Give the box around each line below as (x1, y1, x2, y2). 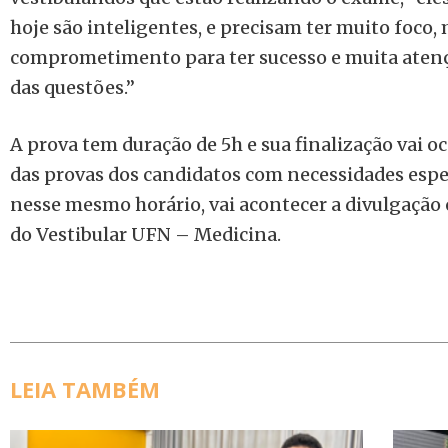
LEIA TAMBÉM (10, 374, 160, 404)
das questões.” (10, 76, 135, 99)
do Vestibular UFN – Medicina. (10, 223, 281, 246)
